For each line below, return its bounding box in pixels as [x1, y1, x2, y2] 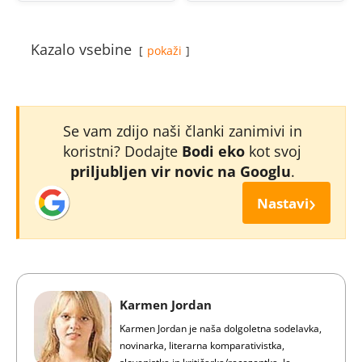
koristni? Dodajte [63, 141, 182, 161]
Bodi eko [182, 141, 245, 161]
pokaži [147, 43, 182, 58]
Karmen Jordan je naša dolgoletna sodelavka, [120, 322, 322, 335]
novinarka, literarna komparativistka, [120, 339, 284, 352]
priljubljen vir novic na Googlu [69, 162, 291, 181]
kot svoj [245, 141, 301, 161]
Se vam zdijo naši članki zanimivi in [62, 121, 302, 141]
